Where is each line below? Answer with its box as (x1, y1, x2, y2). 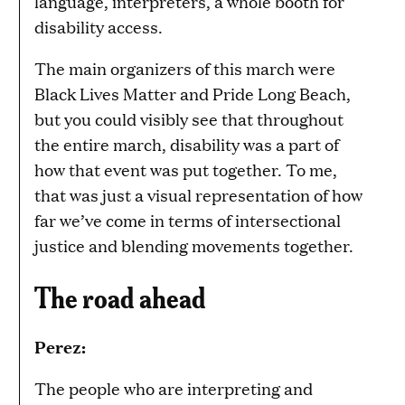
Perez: (34, 334, 86, 358)
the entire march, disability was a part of (34, 132, 339, 155)
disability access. (34, 14, 163, 38)
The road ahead (34, 277, 206, 315)
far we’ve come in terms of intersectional (34, 208, 341, 231)
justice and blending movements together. (34, 233, 353, 257)
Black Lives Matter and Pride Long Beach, (34, 81, 351, 105)
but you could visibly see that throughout (34, 107, 344, 130)
